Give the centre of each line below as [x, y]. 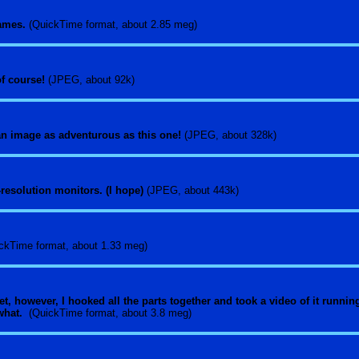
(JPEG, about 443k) [194, 190]
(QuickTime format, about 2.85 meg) [115, 24]
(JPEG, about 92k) [93, 80]
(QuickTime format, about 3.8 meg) [110, 313]
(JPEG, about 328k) [232, 135]
